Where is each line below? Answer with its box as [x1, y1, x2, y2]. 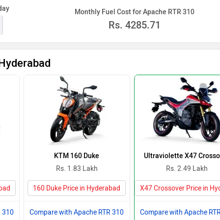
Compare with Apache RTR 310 [29, 208, 124, 217]
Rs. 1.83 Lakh [55, 165, 98, 173]
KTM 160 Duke [54, 152, 100, 160]
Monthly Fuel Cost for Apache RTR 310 [75, 8, 194, 16]
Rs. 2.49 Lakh [166, 165, 208, 173]
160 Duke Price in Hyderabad [33, 184, 121, 192]
